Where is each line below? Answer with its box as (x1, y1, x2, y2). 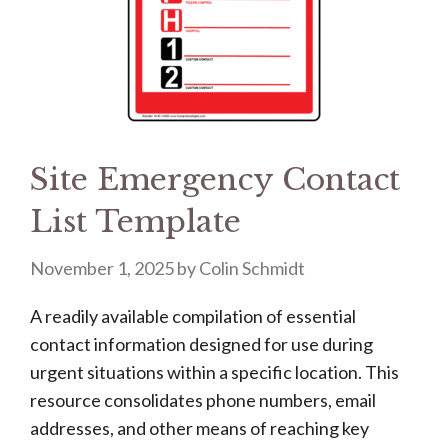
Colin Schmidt (199, 257, 305, 279)
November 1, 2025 (30, 257, 174, 279)
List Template (30, 203, 241, 240)
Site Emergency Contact (30, 161, 400, 198)
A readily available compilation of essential (30, 305, 356, 327)
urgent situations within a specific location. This (30, 361, 399, 383)
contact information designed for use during (30, 333, 373, 355)
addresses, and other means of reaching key (30, 417, 369, 439)
